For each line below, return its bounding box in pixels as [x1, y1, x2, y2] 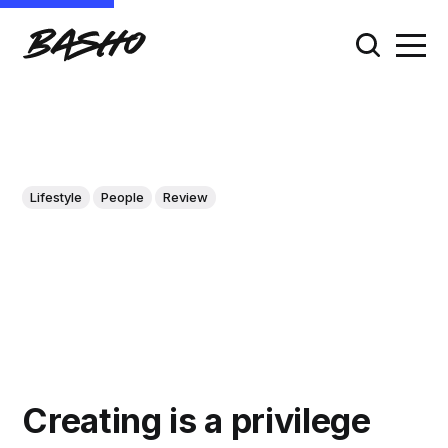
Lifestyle [30, 188, 83, 205]
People [101, 188, 145, 205]
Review [163, 188, 209, 205]
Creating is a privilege [22, 399, 371, 441]
